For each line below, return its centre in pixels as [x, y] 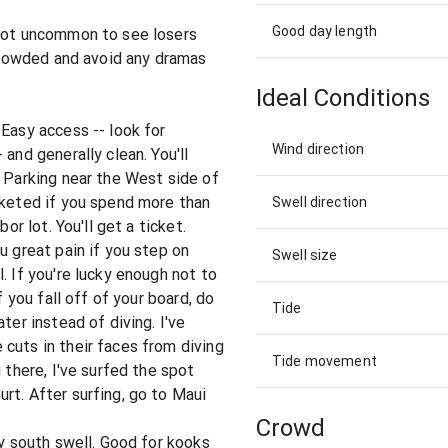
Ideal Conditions [343, 98]
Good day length [325, 31]
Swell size [305, 254]
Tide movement [324, 360]
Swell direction [320, 201]
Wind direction [318, 148]
